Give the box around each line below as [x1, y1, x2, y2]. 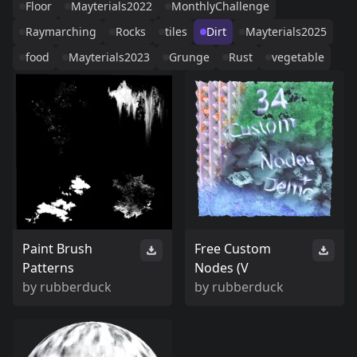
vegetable [272, 49, 324, 65]
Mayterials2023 [69, 49, 150, 65]
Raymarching [25, 24, 96, 39]
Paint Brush [22, 240, 92, 257]
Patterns [22, 259, 74, 277]
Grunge [169, 49, 210, 65]
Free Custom [194, 240, 271, 257]
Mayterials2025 [245, 24, 327, 39]
